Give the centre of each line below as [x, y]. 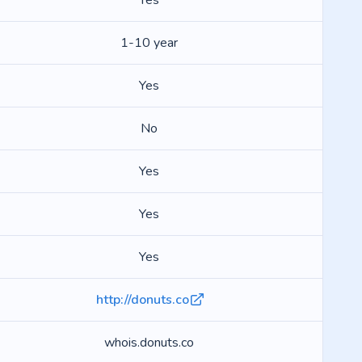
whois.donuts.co [149, 343]
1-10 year [149, 43]
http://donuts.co [142, 300]
